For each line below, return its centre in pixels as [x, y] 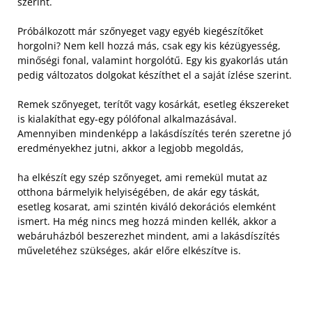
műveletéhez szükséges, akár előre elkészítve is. [129, 251]
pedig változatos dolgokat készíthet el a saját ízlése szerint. [155, 75]
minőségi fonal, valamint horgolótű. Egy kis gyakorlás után [153, 61]
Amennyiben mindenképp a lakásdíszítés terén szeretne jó [154, 134]
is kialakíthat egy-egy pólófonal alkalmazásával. [127, 119]
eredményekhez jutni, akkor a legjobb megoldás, [131, 148]
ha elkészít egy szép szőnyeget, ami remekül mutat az [142, 178]
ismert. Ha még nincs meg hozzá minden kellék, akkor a [147, 221]
